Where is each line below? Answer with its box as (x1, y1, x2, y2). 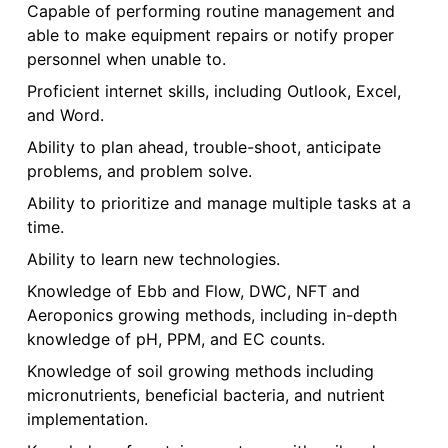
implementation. (26, 409, 148, 430)
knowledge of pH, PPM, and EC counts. (26, 329, 325, 350)
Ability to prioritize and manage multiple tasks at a (26, 193, 411, 214)
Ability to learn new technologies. (26, 249, 280, 270)
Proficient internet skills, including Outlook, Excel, (26, 81, 401, 102)
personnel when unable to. (26, 49, 226, 70)
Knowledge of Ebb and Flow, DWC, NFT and (26, 281, 360, 302)
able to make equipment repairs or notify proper (26, 25, 394, 46)
